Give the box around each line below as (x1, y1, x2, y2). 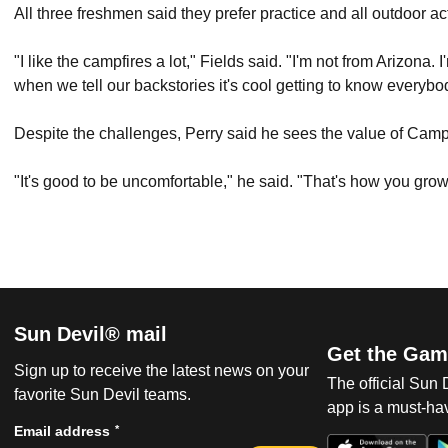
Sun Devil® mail (14, 323, 167, 345)
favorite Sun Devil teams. (14, 386, 191, 403)
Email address (14, 423, 110, 439)
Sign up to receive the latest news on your (14, 362, 309, 379)
